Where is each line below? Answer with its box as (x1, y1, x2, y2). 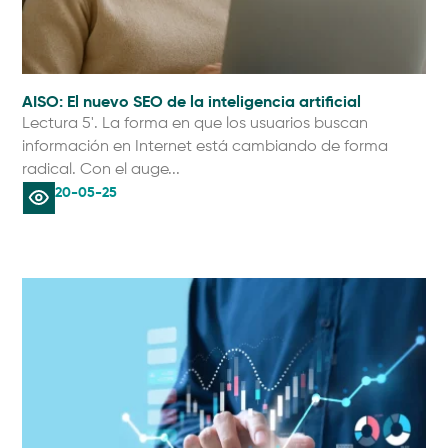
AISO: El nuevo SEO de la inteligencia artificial (22, 91, 362, 113)
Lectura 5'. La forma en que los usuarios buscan (22, 116, 369, 133)
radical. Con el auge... (22, 162, 181, 179)
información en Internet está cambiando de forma (22, 139, 389, 156)
